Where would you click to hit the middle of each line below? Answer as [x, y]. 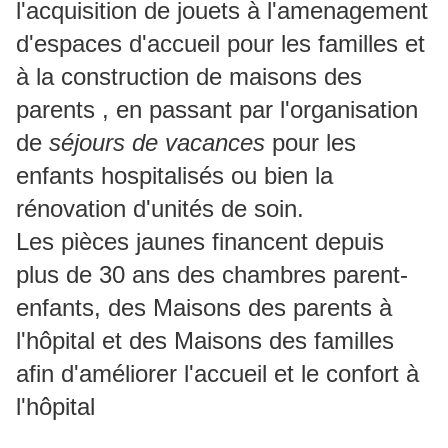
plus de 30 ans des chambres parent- [212, 275]
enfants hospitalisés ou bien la [174, 176]
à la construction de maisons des [189, 77]
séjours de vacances [157, 143]
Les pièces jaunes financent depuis [200, 242]
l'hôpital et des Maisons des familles [205, 341]
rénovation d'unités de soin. [160, 209]
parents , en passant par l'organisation [217, 110]
